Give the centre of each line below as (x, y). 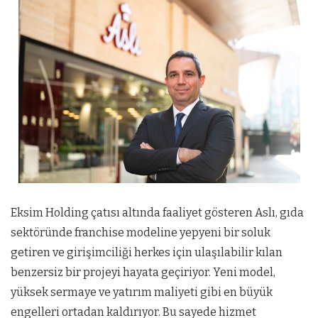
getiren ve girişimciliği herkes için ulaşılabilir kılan (147, 252)
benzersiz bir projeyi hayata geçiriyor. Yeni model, (143, 272)
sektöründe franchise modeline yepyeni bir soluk (141, 232)
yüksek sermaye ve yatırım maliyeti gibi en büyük (142, 292)
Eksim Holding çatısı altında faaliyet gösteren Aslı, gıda (157, 213)
